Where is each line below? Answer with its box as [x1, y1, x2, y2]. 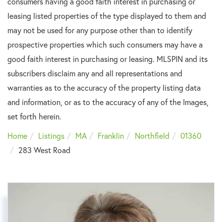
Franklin [98, 131, 124, 141]
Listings [38, 131, 64, 141]
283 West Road [18, 145, 70, 156]
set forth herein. [7, 111, 61, 122]
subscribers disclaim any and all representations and [7, 68, 182, 79]
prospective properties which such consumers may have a [7, 40, 203, 50]
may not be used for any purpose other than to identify [7, 25, 192, 36]
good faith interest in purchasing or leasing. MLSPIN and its [7, 54, 208, 64]
